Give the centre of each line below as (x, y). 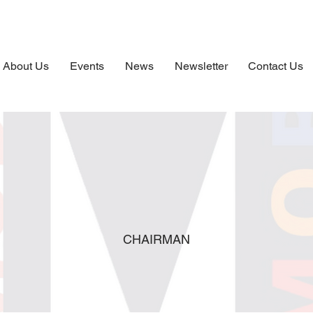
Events (87, 66)
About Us (26, 66)
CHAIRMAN (156, 239)
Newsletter (201, 66)
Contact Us (275, 66)
